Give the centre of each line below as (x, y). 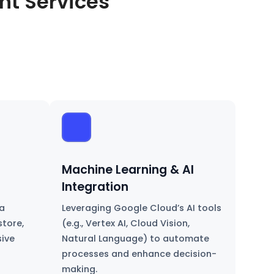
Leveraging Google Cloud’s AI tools (141, 208)
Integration (95, 187)
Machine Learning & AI (128, 170)
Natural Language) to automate (135, 239)
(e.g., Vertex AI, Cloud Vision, (125, 224)
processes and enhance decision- (139, 254)
